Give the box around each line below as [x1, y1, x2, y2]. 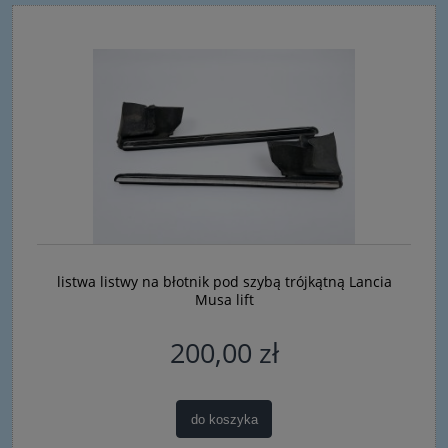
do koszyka [190, 411, 258, 427]
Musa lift [194, 290, 254, 310]
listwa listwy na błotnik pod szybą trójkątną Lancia [56, 272, 392, 292]
